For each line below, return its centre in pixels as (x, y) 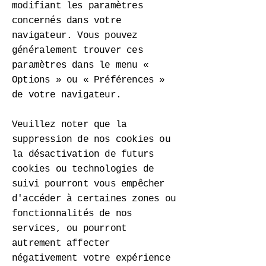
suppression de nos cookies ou (91, 140)
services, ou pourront (69, 229)
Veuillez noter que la (69, 125)
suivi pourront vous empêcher (88, 184)
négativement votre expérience (91, 258)
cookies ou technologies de (83, 169)
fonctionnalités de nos (72, 214)
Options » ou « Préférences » (88, 80)
